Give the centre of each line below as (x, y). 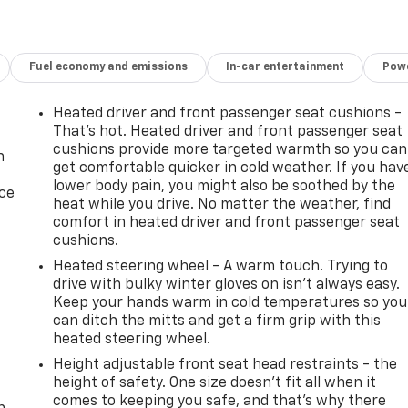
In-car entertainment (286, 67)
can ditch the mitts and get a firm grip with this (217, 321)
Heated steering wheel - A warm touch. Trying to (221, 266)
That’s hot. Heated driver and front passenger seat (228, 132)
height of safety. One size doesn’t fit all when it (215, 383)
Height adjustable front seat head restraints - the (225, 365)
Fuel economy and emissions (109, 67)
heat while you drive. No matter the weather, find (222, 204)
